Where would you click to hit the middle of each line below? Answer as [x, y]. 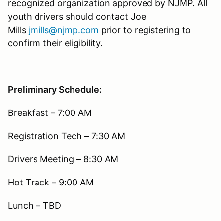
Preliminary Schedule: [55, 89]
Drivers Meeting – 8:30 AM [63, 159]
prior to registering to [145, 30]
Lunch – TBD [35, 205]
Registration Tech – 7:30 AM [67, 136]
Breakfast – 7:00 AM [50, 112]
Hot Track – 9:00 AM [51, 182]
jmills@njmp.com [64, 30]
